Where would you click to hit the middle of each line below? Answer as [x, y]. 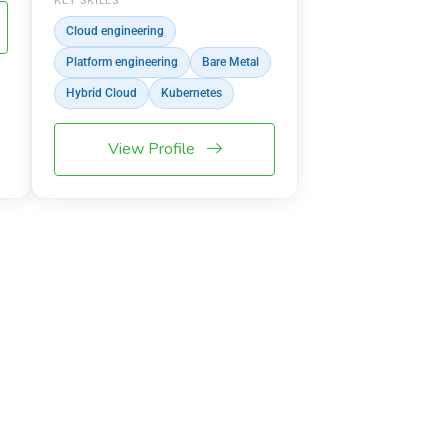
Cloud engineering [115, 31]
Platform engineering [122, 62]
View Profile [153, 149]
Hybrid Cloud [102, 93]
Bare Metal [231, 62]
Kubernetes [192, 93]
